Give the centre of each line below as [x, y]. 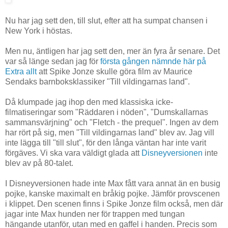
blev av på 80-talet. [39, 163]
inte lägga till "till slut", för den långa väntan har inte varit [106, 143]
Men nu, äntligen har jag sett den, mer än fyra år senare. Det [112, 51]
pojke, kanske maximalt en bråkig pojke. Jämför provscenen [112, 194]
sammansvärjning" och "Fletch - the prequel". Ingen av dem [112, 123]
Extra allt [21, 72]
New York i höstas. [39, 31]
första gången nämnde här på [153, 62]
